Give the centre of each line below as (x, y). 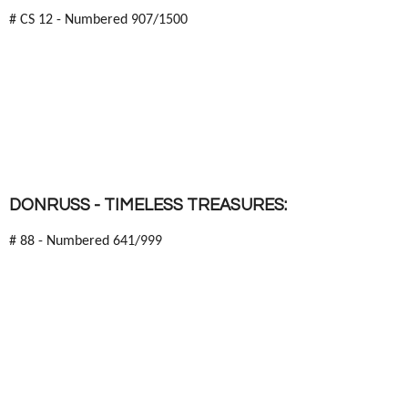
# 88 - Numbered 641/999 (86, 241)
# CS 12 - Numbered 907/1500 (98, 20)
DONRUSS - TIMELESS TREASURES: (148, 205)
